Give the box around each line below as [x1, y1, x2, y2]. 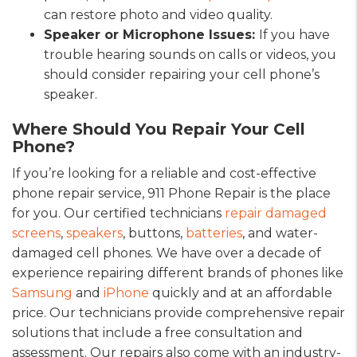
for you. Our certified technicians [12, 205, 225, 221]
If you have [259, 26, 330, 42]
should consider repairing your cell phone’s [44, 66, 320, 82]
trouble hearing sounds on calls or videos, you [44, 46, 336, 62]
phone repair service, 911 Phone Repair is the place [12, 185, 331, 201]
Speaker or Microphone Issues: [44, 26, 259, 42]
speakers [66, 225, 123, 241]
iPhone [104, 284, 149, 300]
